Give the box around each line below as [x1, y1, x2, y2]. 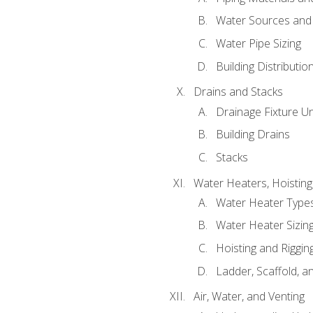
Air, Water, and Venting [193, 289, 305, 305]
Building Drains [215, 126, 290, 143]
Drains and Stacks [193, 84, 283, 100]
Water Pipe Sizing [215, 35, 301, 51]
